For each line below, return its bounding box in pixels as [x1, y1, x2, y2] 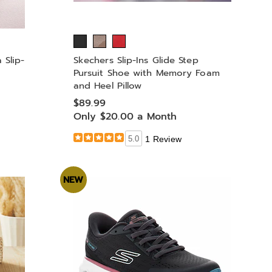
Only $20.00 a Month [73, 109, 177, 123]
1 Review [145, 134, 182, 144]
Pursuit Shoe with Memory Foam [73, 66, 220, 80]
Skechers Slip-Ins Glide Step [73, 53, 199, 67]
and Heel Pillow [73, 79, 142, 92]
